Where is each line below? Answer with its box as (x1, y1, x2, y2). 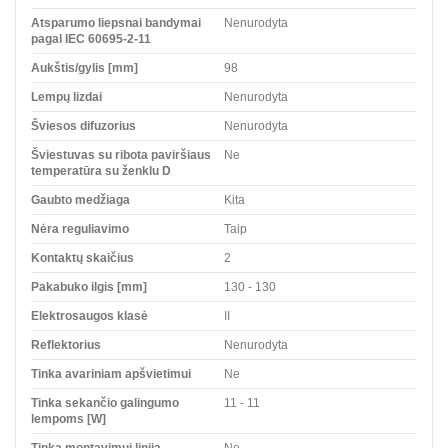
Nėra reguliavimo (31, 221, 129, 236)
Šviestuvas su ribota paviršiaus (31, 147, 211, 162)
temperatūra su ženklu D (31, 163, 171, 178)
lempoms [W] (31, 411, 106, 426)
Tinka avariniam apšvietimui (31, 366, 191, 381)
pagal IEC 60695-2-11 (31, 31, 151, 46)
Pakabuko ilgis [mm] (31, 279, 147, 294)
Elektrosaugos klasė (31, 308, 148, 323)
